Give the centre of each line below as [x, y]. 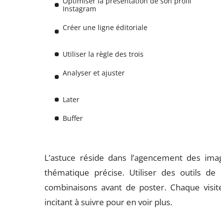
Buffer [73, 118]
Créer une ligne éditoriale [105, 27]
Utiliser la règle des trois [103, 54]
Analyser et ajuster [94, 73]
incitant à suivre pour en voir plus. [109, 202]
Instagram [80, 9]
